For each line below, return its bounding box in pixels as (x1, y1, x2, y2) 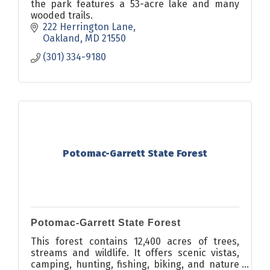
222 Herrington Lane (43, 20, 133, 33)
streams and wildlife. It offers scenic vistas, (31, 246, 239, 259)
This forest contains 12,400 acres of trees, (31, 235, 239, 247)
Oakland (43, 32, 80, 44)
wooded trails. (31, 9, 93, 21)
